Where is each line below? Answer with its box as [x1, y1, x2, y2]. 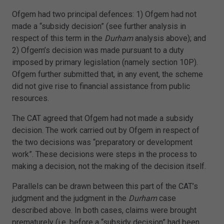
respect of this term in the [12, 33, 104, 43]
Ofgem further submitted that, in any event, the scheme [12, 69, 203, 79]
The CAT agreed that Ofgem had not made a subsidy [12, 113, 193, 123]
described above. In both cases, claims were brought [12, 205, 196, 215]
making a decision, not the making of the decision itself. [12, 161, 206, 171]
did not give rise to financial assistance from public [12, 81, 190, 91]
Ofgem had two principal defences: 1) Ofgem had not [12, 9, 196, 19]
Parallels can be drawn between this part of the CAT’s [12, 181, 198, 191]
